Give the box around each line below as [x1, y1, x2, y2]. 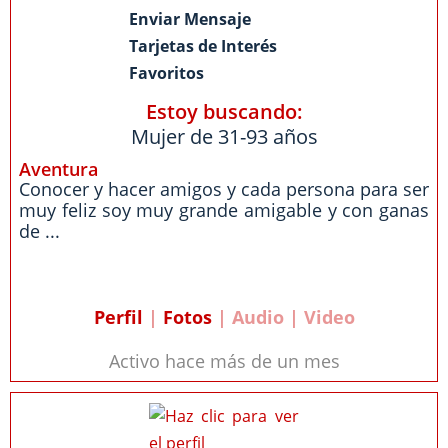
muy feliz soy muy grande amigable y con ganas [19, 198, 429, 222]
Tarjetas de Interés [129, 35, 277, 57]
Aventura [19, 157, 98, 181]
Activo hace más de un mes [108, 349, 340, 373]
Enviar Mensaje [129, 8, 251, 30]
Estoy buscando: [145, 98, 303, 125]
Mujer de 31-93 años [130, 123, 318, 150]
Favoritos [129, 62, 204, 84]
